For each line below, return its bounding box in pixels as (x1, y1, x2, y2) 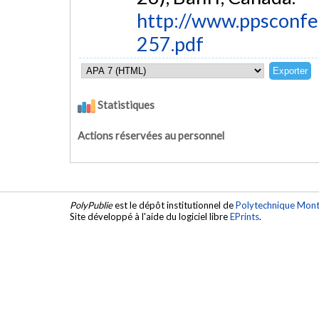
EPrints (230, 211, 259, 223)
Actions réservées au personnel (78, 129, 224, 142)
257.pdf (136, 32, 204, 56)
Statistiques (95, 98, 155, 112)
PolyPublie (70, 199, 113, 211)
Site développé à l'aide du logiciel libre (70, 211, 230, 223)
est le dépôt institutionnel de (113, 199, 236, 211)
